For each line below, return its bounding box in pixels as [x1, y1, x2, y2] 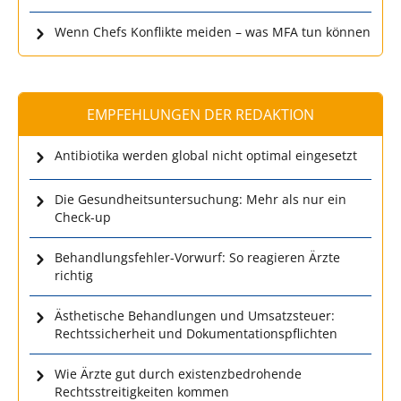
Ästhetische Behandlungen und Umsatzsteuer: [55, 306, 335, 324]
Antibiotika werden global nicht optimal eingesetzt [55, 146, 357, 164]
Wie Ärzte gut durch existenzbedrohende [55, 364, 302, 382]
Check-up [55, 208, 111, 226]
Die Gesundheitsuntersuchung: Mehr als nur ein [55, 190, 346, 208]
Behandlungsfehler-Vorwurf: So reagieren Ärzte [55, 248, 340, 266]
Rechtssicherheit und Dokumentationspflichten [55, 324, 337, 342]
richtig [55, 266, 93, 284]
